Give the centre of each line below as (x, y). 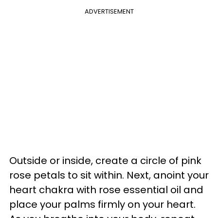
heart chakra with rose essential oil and (106, 190)
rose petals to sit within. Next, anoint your (109, 175)
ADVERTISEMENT (109, 11)
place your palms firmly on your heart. (102, 204)
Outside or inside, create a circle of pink (105, 160)
